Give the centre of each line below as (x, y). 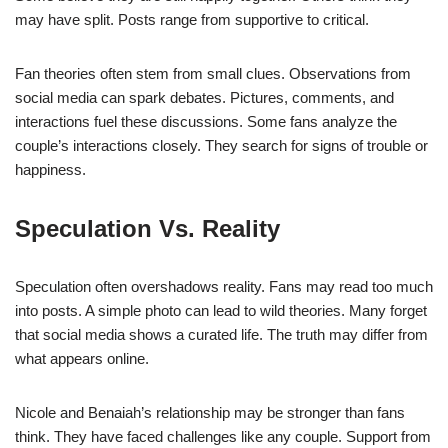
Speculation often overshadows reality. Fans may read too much (224, 286)
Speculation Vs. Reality (147, 228)
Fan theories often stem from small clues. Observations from (213, 73)
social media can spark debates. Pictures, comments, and (204, 97)
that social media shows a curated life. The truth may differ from (221, 334)
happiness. (50, 169)
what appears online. (82, 358)
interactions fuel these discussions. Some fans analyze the (206, 121)
